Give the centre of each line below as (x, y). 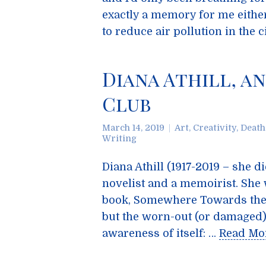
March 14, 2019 (133, 128)
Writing (119, 138)
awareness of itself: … (161, 233)
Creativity (215, 128)
